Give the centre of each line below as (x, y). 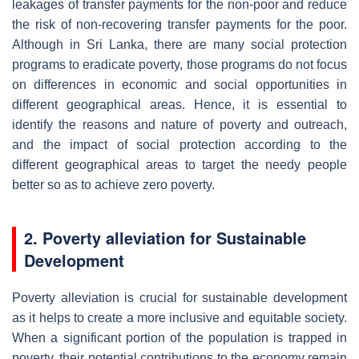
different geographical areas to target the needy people (179, 164)
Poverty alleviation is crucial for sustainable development (179, 297)
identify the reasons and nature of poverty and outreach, (179, 124)
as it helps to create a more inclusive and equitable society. (179, 317)
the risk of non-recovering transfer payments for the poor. (179, 24)
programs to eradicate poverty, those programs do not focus (179, 64)
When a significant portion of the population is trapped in (179, 337)
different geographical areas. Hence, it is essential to (179, 104)
